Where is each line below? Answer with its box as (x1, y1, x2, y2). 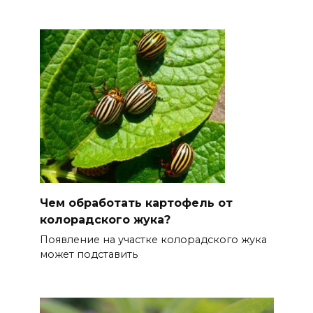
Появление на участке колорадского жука (39, 233, 267, 246)
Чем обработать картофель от (39, 196, 233, 210)
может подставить (39, 247, 138, 261)
